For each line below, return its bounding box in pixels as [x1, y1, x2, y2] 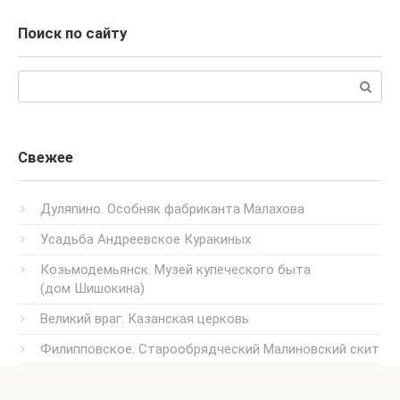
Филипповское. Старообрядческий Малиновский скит [40, 341, 379, 358]
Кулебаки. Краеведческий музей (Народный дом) [40, 371, 347, 388]
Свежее [18, 149, 73, 167]
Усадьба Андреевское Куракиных [40, 231, 251, 248]
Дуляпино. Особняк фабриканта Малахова [40, 201, 304, 218]
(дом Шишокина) [40, 280, 145, 297]
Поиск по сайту [18, 25, 127, 43]
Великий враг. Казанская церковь [40, 311, 249, 328]
